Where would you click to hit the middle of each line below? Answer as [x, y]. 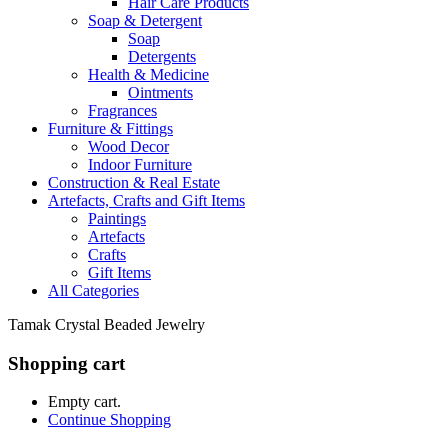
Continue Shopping [109, 420]
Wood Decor [128, 146]
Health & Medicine [148, 74]
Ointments [160, 92]
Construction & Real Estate [134, 182]
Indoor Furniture [140, 164]
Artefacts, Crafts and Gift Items [146, 200]
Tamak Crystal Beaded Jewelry [106, 324]
